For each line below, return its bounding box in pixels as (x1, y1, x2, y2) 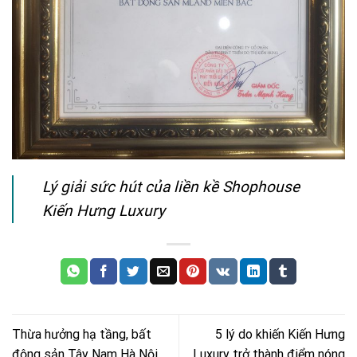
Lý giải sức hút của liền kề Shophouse (42, 178, 300, 197)
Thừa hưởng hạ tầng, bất (12, 326, 151, 342)
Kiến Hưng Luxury (42, 202, 165, 221)
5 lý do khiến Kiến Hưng (215, 326, 345, 342)
